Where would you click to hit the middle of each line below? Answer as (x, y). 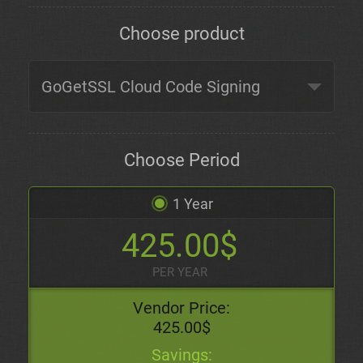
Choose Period (181, 160)
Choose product (181, 34)
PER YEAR (179, 272)
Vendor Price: (181, 308)
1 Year (192, 204)
